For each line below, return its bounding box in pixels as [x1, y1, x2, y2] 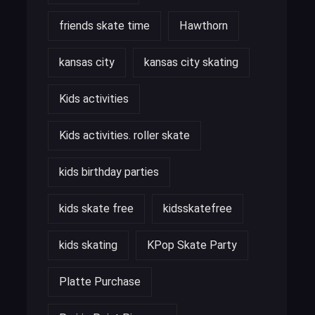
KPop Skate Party [147, 238, 237, 252]
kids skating [59, 238, 117, 252]
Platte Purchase [59, 274, 141, 288]
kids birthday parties [59, 165, 159, 179]
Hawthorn [179, 18, 228, 32]
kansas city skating [144, 55, 238, 69]
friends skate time [59, 18, 150, 32]
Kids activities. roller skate [59, 128, 190, 142]
